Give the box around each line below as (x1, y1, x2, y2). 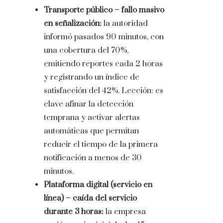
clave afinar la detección (44, 99, 133, 110)
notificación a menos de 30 (44, 153, 142, 163)
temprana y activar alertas (44, 112, 140, 123)
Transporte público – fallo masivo (44, 5, 164, 15)
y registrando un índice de (44, 72, 139, 83)
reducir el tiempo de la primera (44, 139, 158, 150)
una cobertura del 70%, (44, 45, 128, 56)
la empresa (104, 207, 146, 217)
